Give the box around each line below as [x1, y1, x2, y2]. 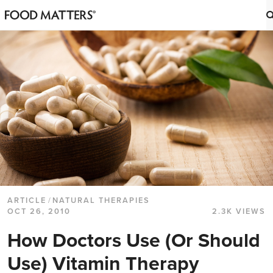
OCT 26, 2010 [7, 207, 71, 217]
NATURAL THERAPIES [52, 196, 150, 206]
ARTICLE [7, 196, 46, 206]
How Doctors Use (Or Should [7, 229, 260, 253]
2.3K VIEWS [212, 207, 266, 217]
